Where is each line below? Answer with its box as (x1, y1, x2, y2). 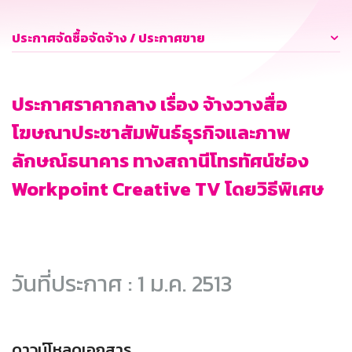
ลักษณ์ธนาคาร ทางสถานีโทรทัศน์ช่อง (12, 147, 309, 175)
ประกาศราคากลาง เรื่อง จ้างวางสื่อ (12, 90, 288, 119)
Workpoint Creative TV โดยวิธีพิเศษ (12, 175, 324, 203)
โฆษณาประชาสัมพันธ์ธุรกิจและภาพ (12, 119, 291, 147)
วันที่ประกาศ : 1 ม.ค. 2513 (12, 266, 232, 301)
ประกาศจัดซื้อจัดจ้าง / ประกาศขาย (12, 28, 205, 48)
